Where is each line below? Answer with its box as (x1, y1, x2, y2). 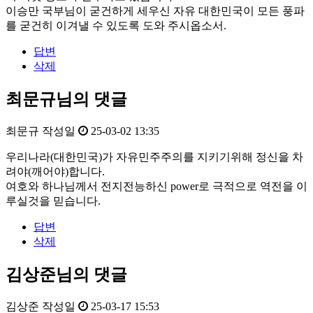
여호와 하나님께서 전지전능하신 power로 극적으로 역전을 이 (6, 180, 307, 192)
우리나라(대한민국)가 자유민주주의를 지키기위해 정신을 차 (6, 150, 303, 163)
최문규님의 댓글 (6, 89, 127, 108)
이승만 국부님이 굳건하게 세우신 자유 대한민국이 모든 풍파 (6, 4, 305, 17)
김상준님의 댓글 (6, 265, 127, 284)
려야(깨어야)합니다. (6, 165, 105, 177)
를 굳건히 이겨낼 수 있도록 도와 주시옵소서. (6, 19, 226, 31)
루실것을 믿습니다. (6, 194, 101, 207)
